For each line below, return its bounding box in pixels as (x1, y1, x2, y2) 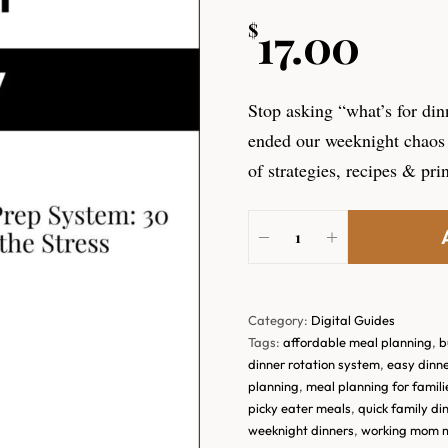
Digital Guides (311, 312, 395, 329)
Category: (248, 312, 311, 329)
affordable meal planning (283, 334, 432, 351)
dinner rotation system (248, 356, 380, 373)
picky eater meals (248, 400, 351, 417)
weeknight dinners (248, 422, 354, 439)
